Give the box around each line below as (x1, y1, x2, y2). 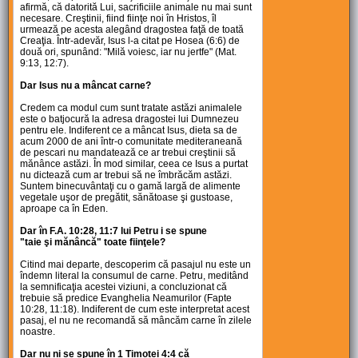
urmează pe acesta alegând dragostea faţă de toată (20, 24, 245, 36)
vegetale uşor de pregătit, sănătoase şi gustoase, (20, 192, 233, 204)
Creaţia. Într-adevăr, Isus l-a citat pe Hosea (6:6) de (20, 35, 241, 47)
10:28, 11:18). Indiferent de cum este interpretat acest (20, 304, 250, 316)
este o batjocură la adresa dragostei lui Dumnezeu (20, 113, 240, 125)
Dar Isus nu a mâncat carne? (20, 80, 152, 92)
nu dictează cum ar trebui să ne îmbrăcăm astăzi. (20, 169, 233, 181)
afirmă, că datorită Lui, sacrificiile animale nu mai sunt (20, 2, 253, 14)
